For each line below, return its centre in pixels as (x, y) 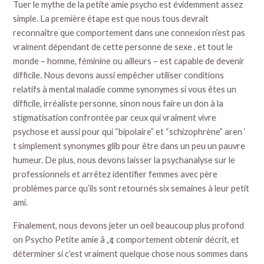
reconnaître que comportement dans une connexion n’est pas (129, 33)
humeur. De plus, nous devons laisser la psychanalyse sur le (124, 160)
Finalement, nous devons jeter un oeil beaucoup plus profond (129, 225)
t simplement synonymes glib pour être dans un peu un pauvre (129, 146)
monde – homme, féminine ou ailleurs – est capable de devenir (129, 61)
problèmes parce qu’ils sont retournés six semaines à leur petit (131, 189)
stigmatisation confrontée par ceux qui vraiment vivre (115, 118)
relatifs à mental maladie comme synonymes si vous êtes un (125, 90)
